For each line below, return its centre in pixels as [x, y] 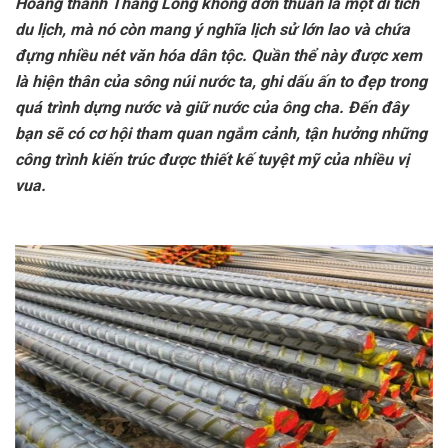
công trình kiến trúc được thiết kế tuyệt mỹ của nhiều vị [212, 160]
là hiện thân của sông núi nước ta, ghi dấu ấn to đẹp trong [221, 82]
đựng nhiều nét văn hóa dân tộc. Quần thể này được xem [218, 56]
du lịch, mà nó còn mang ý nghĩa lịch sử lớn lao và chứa [212, 30]
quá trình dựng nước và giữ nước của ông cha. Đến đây [211, 108]
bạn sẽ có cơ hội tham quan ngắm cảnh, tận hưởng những [221, 134]
